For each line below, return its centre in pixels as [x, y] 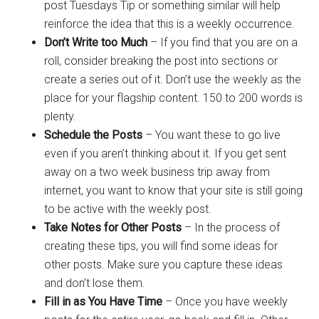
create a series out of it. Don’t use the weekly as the [173, 79]
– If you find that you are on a [223, 42]
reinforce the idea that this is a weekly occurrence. [170, 24]
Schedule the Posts [94, 135]
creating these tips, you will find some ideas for [161, 246]
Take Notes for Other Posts [113, 228]
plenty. [61, 116]
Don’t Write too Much [96, 42]
